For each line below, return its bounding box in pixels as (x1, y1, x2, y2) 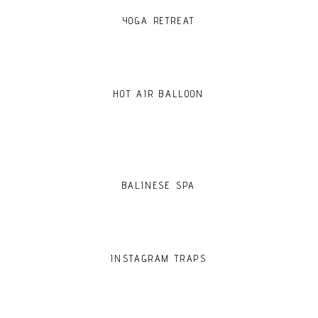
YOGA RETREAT (122, 15, 196, 26)
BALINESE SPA (121, 180, 197, 191)
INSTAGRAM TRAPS (111, 253, 207, 264)
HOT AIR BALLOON (114, 88, 204, 99)
